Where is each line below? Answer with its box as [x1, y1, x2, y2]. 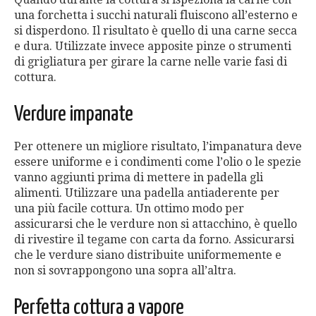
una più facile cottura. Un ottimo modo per [14, 202, 244, 216]
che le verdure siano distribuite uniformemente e [14, 248, 281, 262]
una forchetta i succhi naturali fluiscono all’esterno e [14, 8, 298, 23]
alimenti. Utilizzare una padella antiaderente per [14, 186, 279, 200]
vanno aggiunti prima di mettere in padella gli [14, 171, 263, 185]
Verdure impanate [14, 104, 133, 126]
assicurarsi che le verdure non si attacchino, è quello [14, 217, 297, 231]
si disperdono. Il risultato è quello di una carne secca [14, 24, 297, 38]
